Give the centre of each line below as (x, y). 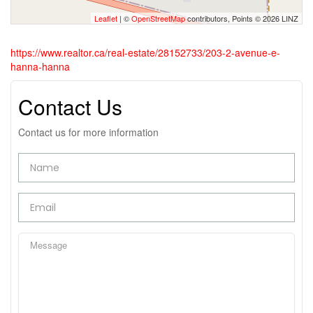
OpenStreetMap (158, 18)
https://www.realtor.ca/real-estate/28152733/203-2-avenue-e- (145, 52)
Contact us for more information (88, 132)
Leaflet (106, 18)
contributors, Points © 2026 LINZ (242, 18)
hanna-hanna (40, 66)
